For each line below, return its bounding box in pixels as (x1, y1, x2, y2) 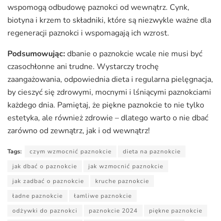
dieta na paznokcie (123, 147, 181, 155)
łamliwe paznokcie (74, 191, 132, 200)
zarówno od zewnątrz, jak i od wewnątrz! (7, 125, 150, 136)
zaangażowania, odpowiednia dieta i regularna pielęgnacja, (7, 74, 213, 85)
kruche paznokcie (95, 177, 149, 185)
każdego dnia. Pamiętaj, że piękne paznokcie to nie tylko (7, 99, 204, 110)
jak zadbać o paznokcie (12, 177, 84, 185)
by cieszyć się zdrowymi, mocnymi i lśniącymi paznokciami (7, 86, 211, 98)
